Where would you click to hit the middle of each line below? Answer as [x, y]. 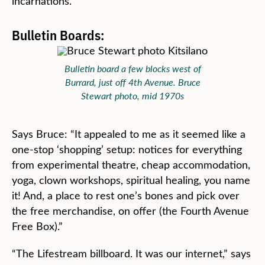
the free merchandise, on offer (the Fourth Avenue [130, 211]
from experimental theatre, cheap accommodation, [131, 164]
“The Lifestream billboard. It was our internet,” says [131, 253]
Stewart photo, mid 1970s [132, 96]
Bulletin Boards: [58, 34]
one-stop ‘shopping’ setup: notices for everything [127, 149]
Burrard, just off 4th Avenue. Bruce [132, 82]
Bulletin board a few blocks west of [132, 68]
